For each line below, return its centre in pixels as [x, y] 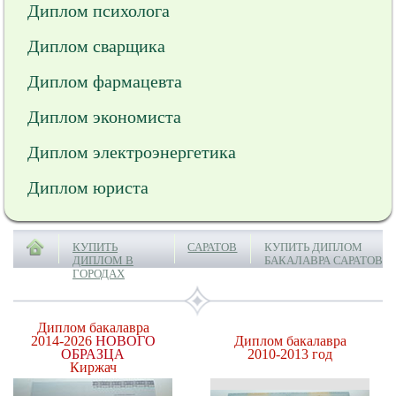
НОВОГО [125, 341]
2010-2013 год [290, 354]
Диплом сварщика [96, 46]
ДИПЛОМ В [103, 260]
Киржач [93, 367]
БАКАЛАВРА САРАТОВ [324, 260]
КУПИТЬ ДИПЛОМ [314, 247]
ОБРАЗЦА [93, 354]
